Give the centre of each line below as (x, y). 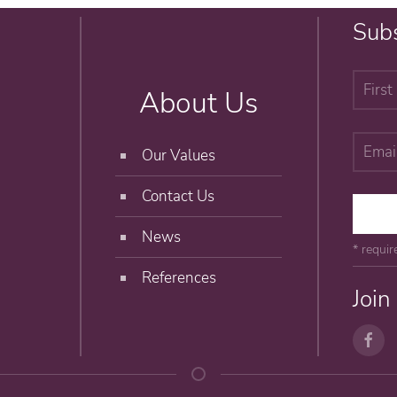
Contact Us (178, 197)
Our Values (178, 156)
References (179, 278)
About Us (198, 104)
